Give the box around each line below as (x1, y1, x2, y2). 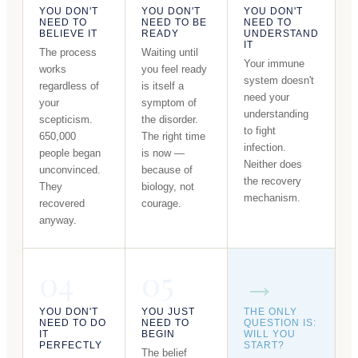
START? (244, 340, 284, 352)
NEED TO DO (39, 317, 106, 329)
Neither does (244, 158, 302, 171)
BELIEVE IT (39, 28, 97, 40)
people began (39, 147, 101, 160)
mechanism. (244, 192, 300, 205)
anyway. (39, 214, 77, 227)
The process (39, 46, 97, 59)
